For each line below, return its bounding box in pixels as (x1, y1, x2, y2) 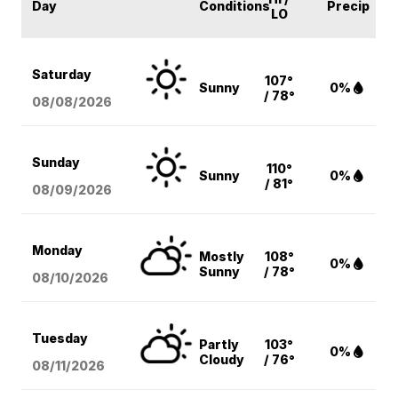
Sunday (32, 154, 81, 170)
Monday (32, 242, 84, 258)
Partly (199, 336, 240, 352)
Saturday (32, 66, 92, 82)
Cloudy (199, 351, 245, 367)
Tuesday (32, 330, 89, 346)
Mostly (199, 248, 245, 264)
